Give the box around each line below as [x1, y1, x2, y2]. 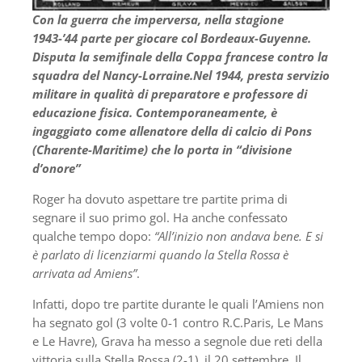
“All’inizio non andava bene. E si [154, 227, 323, 244]
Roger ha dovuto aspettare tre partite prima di [32, 190, 288, 207]
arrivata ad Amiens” [32, 264, 137, 281]
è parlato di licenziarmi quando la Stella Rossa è [32, 246, 288, 263]
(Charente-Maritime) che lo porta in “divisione [32, 141, 292, 158]
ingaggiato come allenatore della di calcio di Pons [32, 122, 312, 139]
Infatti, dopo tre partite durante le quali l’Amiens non [32, 295, 324, 312]
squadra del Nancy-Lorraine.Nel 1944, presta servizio [32, 66, 330, 83]
